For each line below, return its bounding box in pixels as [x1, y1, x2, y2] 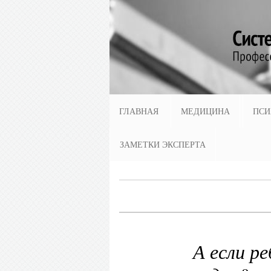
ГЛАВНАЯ [119, 105, 158, 117]
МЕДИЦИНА [181, 105, 230, 117]
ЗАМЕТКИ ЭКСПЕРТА [120, 139, 206, 150]
